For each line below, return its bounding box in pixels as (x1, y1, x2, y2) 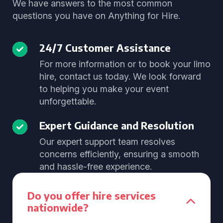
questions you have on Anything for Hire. (12, 10, 180, 21)
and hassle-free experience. (39, 161, 152, 172)
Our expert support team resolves (39, 136, 175, 147)
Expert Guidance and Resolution (39, 119, 194, 131)
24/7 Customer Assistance (39, 41, 171, 54)
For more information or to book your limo (39, 59, 211, 69)
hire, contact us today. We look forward (39, 71, 201, 82)
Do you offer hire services (27, 189, 156, 202)
